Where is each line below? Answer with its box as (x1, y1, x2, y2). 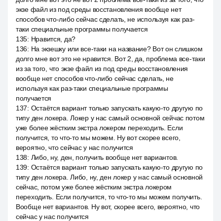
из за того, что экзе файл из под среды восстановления (16, 65, 188, 73)
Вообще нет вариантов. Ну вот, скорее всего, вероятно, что (16, 203, 200, 211)
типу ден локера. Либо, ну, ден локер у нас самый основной (16, 173, 203, 181)
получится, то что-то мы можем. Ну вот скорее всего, (16, 134, 181, 142)
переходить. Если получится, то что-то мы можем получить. (16, 193, 202, 201)
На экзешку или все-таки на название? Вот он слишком (31, 45, 203, 53)
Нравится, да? (31, 35, 75, 43)
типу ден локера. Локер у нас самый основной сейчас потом (16, 114, 205, 122)
